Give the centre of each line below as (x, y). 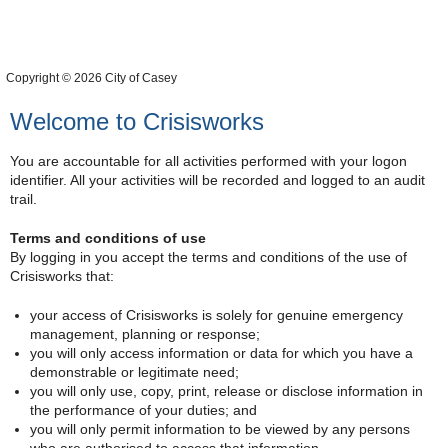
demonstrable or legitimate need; (134, 371)
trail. (23, 198)
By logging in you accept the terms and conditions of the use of (208, 256)
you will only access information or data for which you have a (221, 352)
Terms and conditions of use (108, 237)
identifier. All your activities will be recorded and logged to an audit (217, 179)
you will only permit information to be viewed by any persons (219, 428)
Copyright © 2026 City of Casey (91, 77)
